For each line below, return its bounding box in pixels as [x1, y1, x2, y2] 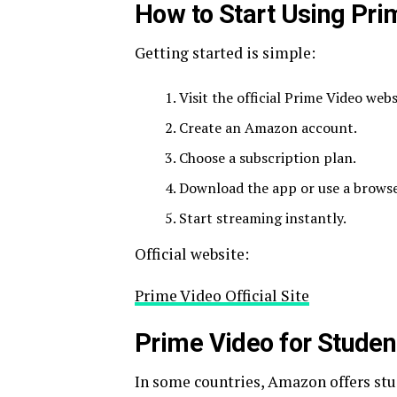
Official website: [135, 244, 249, 264]
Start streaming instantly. [179, 208, 346, 228]
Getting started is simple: [135, 43, 315, 63]
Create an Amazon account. [179, 118, 357, 137]
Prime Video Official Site [135, 285, 309, 306]
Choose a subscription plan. [179, 148, 356, 167]
